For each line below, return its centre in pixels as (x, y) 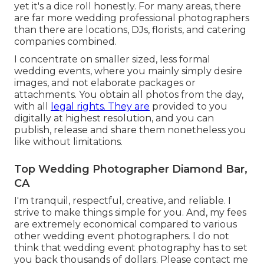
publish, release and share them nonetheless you (130, 130)
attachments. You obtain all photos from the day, (129, 95)
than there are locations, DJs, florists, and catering (130, 30)
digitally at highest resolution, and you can (114, 118)
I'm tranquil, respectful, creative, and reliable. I (123, 201)
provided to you (189, 107)
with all (32, 107)
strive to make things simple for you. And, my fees (130, 213)
